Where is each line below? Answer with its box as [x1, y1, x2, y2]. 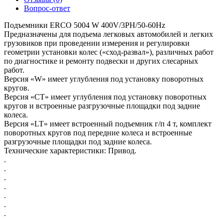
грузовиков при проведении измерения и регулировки [4, 39, 190, 48]
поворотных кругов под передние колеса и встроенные [4, 128, 192, 137]
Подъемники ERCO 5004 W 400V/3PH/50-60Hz [4, 21, 165, 30]
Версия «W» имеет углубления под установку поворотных [4, 75, 204, 84]
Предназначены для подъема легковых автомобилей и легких [4, 30, 213, 39]
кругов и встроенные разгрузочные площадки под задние [4, 102, 200, 111]
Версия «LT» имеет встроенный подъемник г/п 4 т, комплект [4, 119, 212, 128]
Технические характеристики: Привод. [4, 146, 136, 155]
